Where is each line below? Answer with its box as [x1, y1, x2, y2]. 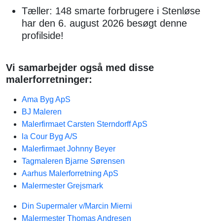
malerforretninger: [6, 74, 92, 85]
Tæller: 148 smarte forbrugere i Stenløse [22, 5, 200, 16]
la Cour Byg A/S [22, 132, 77, 141]
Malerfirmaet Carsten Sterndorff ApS [22, 120, 147, 128]
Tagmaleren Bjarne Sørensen [22, 157, 125, 165]
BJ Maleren [22, 108, 62, 116]
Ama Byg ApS [22, 95, 71, 104]
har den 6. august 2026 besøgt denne [22, 18, 187, 29]
